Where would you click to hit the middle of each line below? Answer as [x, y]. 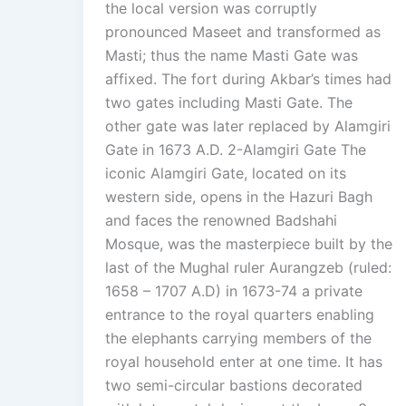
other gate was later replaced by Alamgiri [248, 126]
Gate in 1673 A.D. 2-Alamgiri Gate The [236, 150]
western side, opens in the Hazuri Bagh [239, 197]
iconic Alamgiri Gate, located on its [226, 174]
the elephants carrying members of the [238, 338]
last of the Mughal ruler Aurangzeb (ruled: [248, 268]
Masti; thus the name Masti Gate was [232, 56]
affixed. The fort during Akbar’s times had [248, 79]
